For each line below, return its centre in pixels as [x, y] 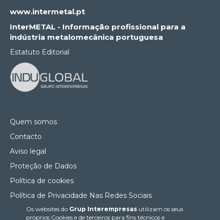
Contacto [26, 137]
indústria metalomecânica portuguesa [86, 37]
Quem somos [33, 122]
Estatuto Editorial [40, 52]
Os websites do [47, 209]
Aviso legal [28, 151]
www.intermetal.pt [47, 12]
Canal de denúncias [43, 210]
